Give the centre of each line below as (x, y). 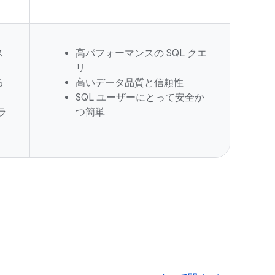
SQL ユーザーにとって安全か (140, 98)
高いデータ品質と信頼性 (130, 83)
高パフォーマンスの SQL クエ (141, 53)
